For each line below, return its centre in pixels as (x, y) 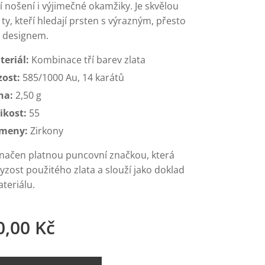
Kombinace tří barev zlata (87, 60)
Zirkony (46, 131)
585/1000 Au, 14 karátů (72, 77)
